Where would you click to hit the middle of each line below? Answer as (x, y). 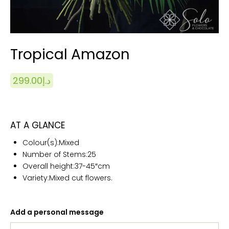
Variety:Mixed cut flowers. (67, 178)
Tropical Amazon (70, 54)
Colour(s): (40, 142)
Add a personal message (57, 212)
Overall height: (48, 166)
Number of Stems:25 (59, 154)
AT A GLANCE (38, 125)
